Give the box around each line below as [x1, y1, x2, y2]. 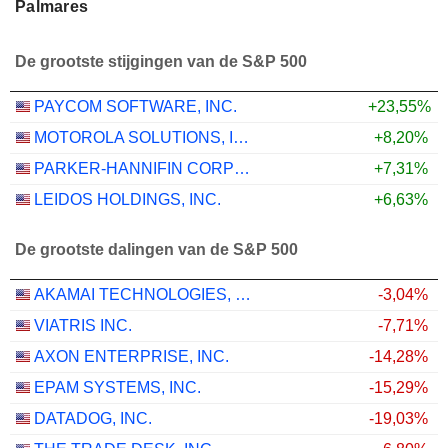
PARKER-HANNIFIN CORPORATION [234, 160, 250, 178]
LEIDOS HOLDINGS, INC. [34, 191, 221, 209]
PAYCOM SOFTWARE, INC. [34, 98, 237, 116]
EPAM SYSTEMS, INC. [34, 379, 201, 397]
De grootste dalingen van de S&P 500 [15, 240, 298, 258]
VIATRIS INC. [34, 317, 132, 335]
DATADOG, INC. [34, 410, 152, 428]
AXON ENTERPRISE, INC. [34, 348, 229, 366]
